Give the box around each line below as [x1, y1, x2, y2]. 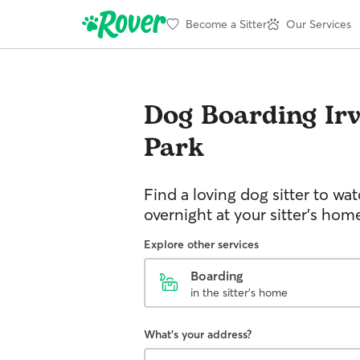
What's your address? [144, 327, 252, 342]
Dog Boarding [144, 96, 317, 136]
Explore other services [144, 237, 259, 252]
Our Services [286, 16, 351, 31]
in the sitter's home [190, 285, 288, 300]
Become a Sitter [186, 16, 267, 31]
